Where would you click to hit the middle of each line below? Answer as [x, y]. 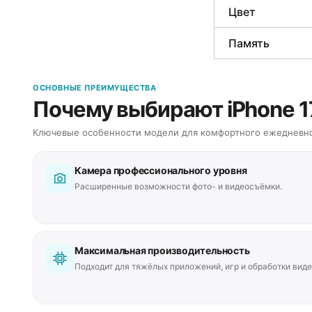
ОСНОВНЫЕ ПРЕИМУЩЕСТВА [95, 87]
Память [249, 43]
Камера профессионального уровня [161, 170]
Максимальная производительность [162, 250]
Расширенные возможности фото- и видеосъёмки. [178, 186]
